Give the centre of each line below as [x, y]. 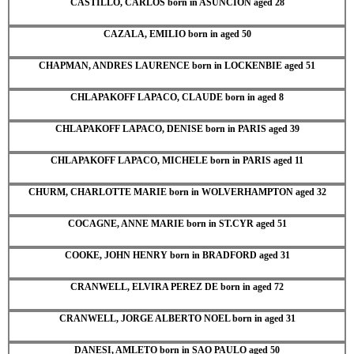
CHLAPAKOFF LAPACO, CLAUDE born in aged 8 [177, 97]
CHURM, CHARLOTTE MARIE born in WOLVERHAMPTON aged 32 [177, 192]
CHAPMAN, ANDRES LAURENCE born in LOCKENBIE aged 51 [177, 65]
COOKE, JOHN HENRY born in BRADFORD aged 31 [177, 255]
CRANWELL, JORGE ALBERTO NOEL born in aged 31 [177, 318]
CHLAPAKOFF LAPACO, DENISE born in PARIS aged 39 [177, 128]
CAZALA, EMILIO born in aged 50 [177, 34]
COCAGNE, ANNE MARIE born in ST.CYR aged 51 [177, 223]
